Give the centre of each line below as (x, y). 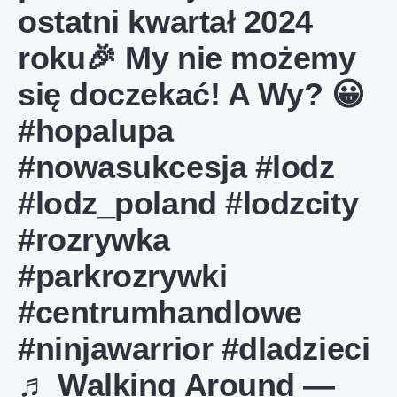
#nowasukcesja (132, 167)
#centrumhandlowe (160, 312)
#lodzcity (292, 203)
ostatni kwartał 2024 (165, 22)
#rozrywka (94, 240)
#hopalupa (96, 131)
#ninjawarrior (116, 349)
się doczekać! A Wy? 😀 (191, 94)
